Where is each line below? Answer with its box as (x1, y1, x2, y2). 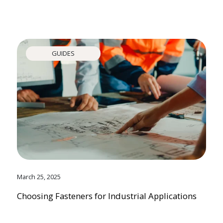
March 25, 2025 (16, 172, 61, 181)
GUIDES (51, 49, 75, 58)
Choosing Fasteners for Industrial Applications (16, 190, 197, 202)
